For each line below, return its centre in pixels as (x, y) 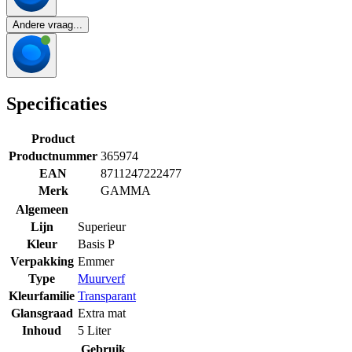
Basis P (96, 244)
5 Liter (94, 331)
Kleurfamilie (42, 296)
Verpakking (42, 262)
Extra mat (102, 313)
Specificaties (57, 103)
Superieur (102, 227)
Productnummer (53, 156)
